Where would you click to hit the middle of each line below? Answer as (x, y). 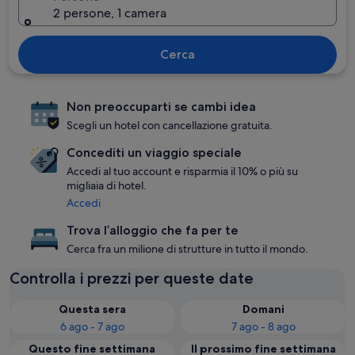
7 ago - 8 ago (263, 326)
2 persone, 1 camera (110, 13)
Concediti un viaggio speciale (154, 153)
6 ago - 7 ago (92, 326)
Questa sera (92, 309)
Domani (263, 309)
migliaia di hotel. (107, 185)
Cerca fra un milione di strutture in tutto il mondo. (187, 249)
